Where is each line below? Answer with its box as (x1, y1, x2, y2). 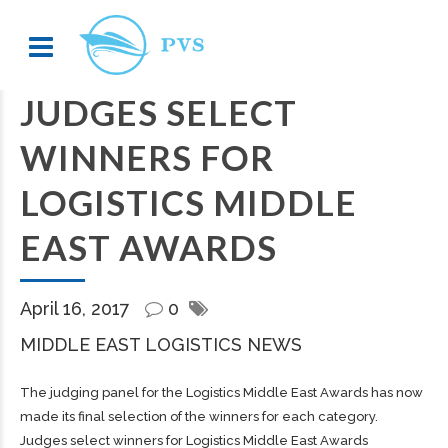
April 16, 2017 (20, 298, 135, 319)
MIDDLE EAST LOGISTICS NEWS (20, 334, 302, 355)
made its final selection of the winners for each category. (20, 409, 378, 424)
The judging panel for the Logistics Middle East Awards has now (20, 385, 423, 400)
